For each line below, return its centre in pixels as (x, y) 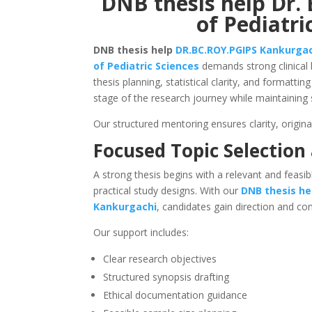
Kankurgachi (125, 207)
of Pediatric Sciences (147, 66)
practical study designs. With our (167, 191)
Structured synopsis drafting (166, 277)
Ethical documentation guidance (175, 295)
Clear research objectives (160, 259)
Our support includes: (141, 233)
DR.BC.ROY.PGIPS (217, 50)
